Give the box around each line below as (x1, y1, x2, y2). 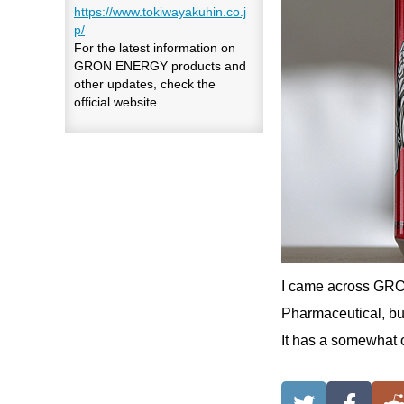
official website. (74, 94, 161, 109)
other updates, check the (74, 76, 216, 91)
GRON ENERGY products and (74, 58, 246, 73)
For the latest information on (74, 40, 235, 55)
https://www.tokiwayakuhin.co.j (74, 4, 246, 19)
